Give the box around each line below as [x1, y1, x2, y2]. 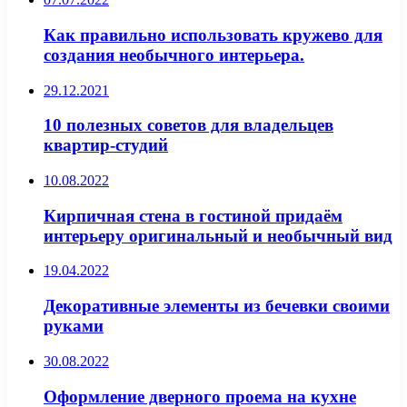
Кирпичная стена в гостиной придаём [44, 205, 342, 225]
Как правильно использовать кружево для [44, 25, 382, 45]
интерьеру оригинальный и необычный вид [44, 225, 392, 245]
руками [44, 316, 104, 336]
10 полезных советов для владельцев [44, 115, 333, 135]
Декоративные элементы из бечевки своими [44, 296, 390, 316]
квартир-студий [44, 135, 168, 155]
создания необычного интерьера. [44, 45, 304, 65]
